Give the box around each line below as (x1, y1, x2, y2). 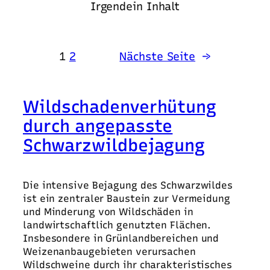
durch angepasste (23, 116, 173, 137)
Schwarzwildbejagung (23, 135, 206, 156)
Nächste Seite (119, 49, 196, 64)
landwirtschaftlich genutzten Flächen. (23, 219, 212, 231)
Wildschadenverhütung (23, 96, 216, 118)
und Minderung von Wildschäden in (23, 206, 193, 218)
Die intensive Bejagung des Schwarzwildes (23, 180, 233, 192)
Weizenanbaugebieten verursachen (23, 246, 196, 258)
